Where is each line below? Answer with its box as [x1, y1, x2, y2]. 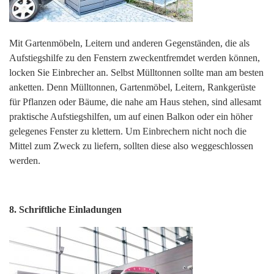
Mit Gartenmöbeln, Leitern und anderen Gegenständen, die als [9, 38, 250, 49]
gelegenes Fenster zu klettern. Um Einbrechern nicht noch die [9, 126, 246, 137]
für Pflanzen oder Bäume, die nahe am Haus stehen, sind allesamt [9, 97, 261, 108]
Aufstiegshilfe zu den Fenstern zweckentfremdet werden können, [9, 53, 260, 64]
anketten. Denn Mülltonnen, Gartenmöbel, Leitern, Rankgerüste [9, 82, 256, 93]
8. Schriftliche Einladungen [9, 204, 122, 215]
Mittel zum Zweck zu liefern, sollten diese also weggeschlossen [9, 141, 253, 152]
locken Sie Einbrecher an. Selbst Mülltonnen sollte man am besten [9, 67, 264, 78]
